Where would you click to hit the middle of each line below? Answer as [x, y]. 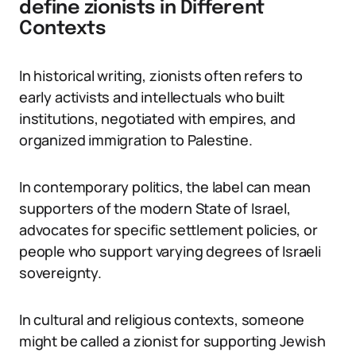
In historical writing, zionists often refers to [161, 75]
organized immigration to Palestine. [136, 140]
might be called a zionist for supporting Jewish [172, 341]
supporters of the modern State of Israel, [155, 208]
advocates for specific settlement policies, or [168, 230]
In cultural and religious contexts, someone [162, 319]
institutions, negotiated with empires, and [157, 118]
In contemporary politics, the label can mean [165, 187]
